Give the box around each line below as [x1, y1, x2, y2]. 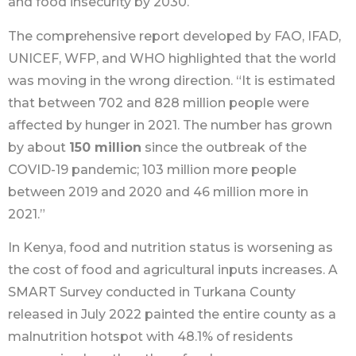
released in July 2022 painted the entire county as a [8, 307, 336, 323]
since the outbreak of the [141, 139, 307, 155]
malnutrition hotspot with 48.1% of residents [8, 329, 293, 345]
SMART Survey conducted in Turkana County [8, 284, 296, 300]
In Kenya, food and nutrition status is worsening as [8, 240, 333, 256]
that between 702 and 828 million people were [8, 95, 309, 110]
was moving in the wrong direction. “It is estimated [8, 72, 335, 88]
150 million [69, 139, 141, 155]
